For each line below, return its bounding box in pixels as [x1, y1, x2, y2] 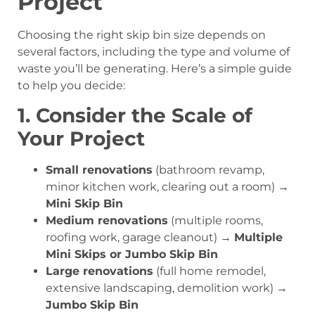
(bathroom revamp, [153, 163, 264, 177]
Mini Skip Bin [46, 197, 123, 211]
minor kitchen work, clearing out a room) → [46, 180, 289, 194]
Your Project [18, 127, 145, 151]
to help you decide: [18, 78, 125, 92]
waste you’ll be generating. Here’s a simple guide [18, 61, 292, 75]
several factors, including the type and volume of [18, 44, 290, 58]
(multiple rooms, [168, 214, 263, 228]
